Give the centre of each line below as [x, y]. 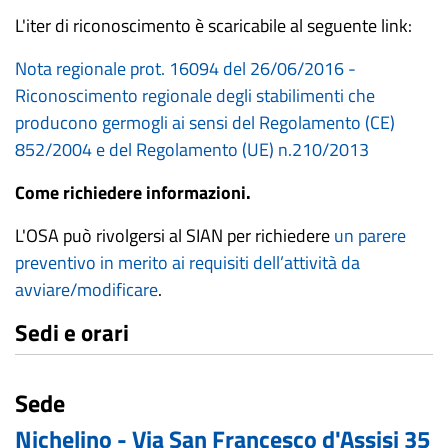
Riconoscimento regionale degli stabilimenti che [195, 95]
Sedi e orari [72, 332]
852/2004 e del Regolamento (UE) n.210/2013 [192, 149]
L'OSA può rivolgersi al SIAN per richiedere [174, 235]
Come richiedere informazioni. [133, 192]
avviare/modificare [86, 289]
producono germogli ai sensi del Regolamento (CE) [205, 122]
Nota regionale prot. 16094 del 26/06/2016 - [185, 68]
